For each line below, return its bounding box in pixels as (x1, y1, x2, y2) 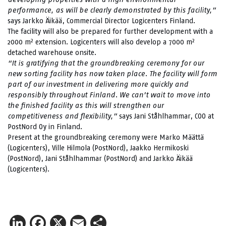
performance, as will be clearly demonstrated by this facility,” (8, 6, 216, 15)
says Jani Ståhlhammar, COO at (117, 111, 214, 121)
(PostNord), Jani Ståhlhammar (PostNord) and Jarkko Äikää (8, 154, 193, 163)
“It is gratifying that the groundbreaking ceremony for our (8, 59, 204, 68)
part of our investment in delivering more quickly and (8, 80, 188, 89)
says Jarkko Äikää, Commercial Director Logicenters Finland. (8, 16, 195, 25)
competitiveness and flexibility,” (8, 111, 117, 121)
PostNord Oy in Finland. (8, 122, 82, 131)
